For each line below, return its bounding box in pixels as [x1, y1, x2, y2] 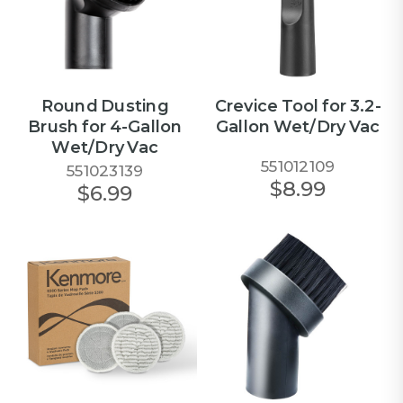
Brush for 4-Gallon [28, 116, 183, 137]
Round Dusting [40, 95, 169, 116]
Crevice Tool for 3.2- [214, 95, 381, 116]
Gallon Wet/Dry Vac [215, 116, 381, 137]
